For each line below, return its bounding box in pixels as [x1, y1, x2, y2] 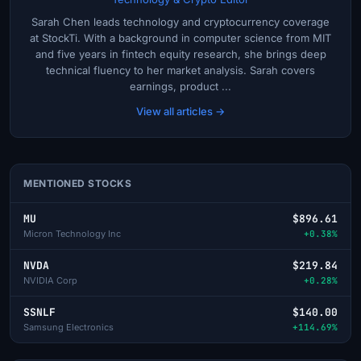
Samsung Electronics [23, 321, 114, 333]
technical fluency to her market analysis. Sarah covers [46, 63, 315, 77]
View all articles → [136, 104, 225, 118]
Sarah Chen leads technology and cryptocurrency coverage [31, 15, 330, 28]
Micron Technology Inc [23, 227, 121, 239]
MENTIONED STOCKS [23, 176, 131, 189]
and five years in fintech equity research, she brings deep [35, 47, 326, 60]
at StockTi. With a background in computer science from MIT [30, 31, 331, 44]
